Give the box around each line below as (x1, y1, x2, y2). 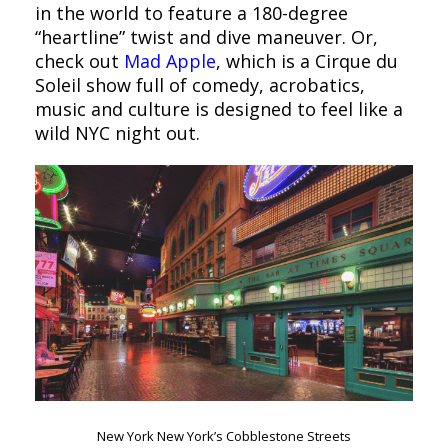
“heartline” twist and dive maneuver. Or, (35, 24, 378, 49)
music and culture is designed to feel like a (35, 96, 403, 121)
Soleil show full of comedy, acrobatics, (35, 72, 365, 97)
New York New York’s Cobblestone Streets (97, 427, 351, 446)
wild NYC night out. (35, 120, 200, 145)
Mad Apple (124, 48, 216, 73)
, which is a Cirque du (216, 48, 398, 73)
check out (35, 48, 124, 73)
